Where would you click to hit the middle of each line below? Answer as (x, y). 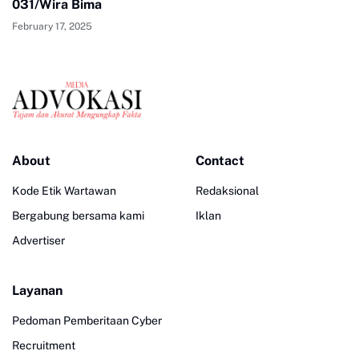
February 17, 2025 (52, 26)
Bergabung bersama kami (78, 216)
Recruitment (44, 346)
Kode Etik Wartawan (64, 191)
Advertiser (38, 241)
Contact (220, 161)
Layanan (37, 291)
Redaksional (227, 191)
